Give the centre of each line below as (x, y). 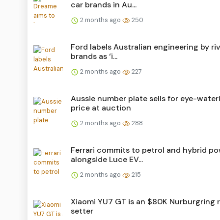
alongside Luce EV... (107, 159)
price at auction (101, 108)
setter (82, 211)
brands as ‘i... (94, 56)
